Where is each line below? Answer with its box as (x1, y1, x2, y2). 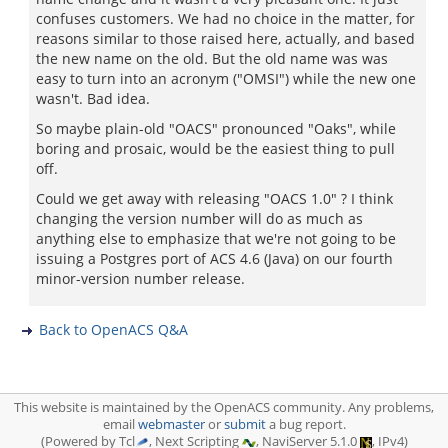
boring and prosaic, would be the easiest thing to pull (36, 139, 395, 158)
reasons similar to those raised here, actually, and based (36, 29, 415, 48)
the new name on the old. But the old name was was (36, 49, 388, 68)
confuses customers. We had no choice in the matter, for (36, 9, 415, 28)
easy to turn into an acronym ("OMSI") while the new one (36, 69, 416, 88)
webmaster (137, 416, 205, 433)
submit (223, 416, 266, 433)
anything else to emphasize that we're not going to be (36, 229, 396, 248)
